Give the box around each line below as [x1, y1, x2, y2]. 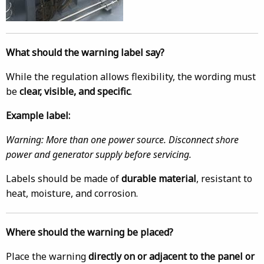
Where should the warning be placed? [6, 226, 173, 239]
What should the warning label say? [6, 46, 164, 59]
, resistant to [196, 172, 252, 185]
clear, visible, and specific [19, 85, 130, 98]
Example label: [6, 109, 70, 122]
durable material [121, 172, 196, 185]
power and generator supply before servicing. [6, 148, 192, 161]
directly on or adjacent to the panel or [88, 250, 255, 263]
